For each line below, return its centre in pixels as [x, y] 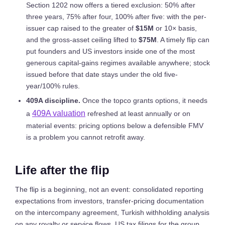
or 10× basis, [175, 28]
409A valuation [59, 113]
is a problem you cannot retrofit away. [86, 137]
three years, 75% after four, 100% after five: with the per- [116, 17]
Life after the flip [62, 170]
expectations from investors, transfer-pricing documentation [109, 201]
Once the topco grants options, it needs [144, 100]
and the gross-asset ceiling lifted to [82, 40]
